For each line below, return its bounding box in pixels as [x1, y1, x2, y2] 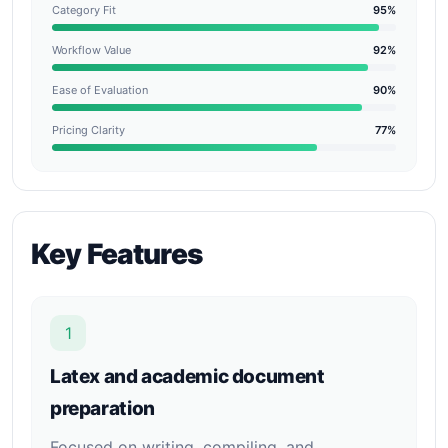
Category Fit [52, 3, 116, 17]
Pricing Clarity [52, 123, 125, 137]
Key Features [31, 237, 202, 271]
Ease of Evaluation [52, 83, 148, 97]
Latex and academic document [50, 365, 325, 388]
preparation [50, 397, 155, 420]
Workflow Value [52, 43, 131, 57]
